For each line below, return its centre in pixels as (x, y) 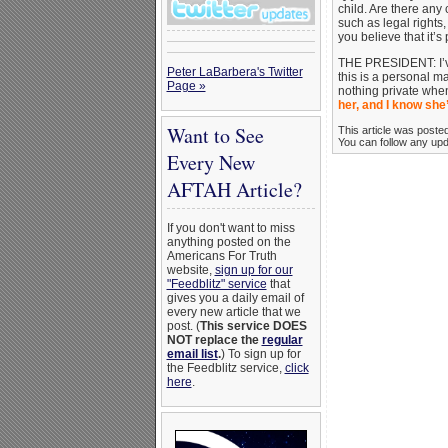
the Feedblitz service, (225, 368)
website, (190, 270)
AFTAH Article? (234, 189)
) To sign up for (260, 354)
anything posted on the (228, 242)
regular (282, 340)
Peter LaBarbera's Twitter (234, 72)
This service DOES (253, 326)
